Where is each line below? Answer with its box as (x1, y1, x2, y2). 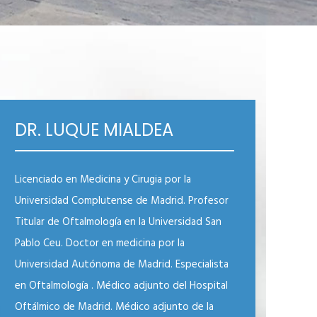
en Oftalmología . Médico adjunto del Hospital (15, 277, 228, 294)
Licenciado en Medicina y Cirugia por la (15, 171, 191, 188)
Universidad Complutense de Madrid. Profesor (15, 192, 229, 209)
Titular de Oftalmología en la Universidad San (15, 214, 221, 231)
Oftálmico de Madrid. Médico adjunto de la (15, 299, 214, 316)
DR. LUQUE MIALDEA (15, 118, 173, 142)
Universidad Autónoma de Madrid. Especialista (15, 256, 229, 273)
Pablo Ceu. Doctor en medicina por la (15, 235, 185, 252)
